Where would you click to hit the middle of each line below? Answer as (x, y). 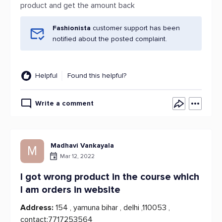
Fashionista (72, 28)
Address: (37, 208)
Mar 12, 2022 (77, 156)
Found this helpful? (97, 76)
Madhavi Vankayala (82, 145)
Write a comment (64, 103)
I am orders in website (70, 190)
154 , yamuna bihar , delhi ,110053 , (112, 208)
